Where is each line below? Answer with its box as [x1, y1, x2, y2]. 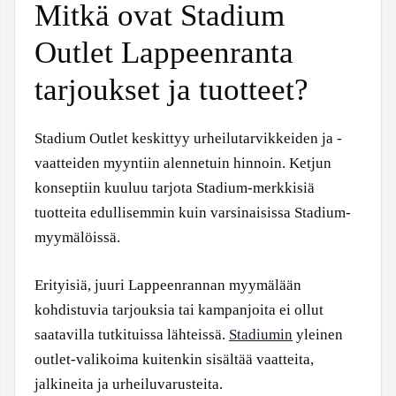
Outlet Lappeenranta [34, 35, 293, 70]
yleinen [293, 325, 343, 343]
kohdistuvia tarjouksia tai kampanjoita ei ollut [34, 301, 324, 318]
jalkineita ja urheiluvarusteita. [34, 375, 223, 392]
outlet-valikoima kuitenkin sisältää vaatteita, [34, 350, 314, 368]
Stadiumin [229, 325, 293, 343]
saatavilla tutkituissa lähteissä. [34, 325, 229, 343]
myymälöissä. [34, 229, 120, 246]
